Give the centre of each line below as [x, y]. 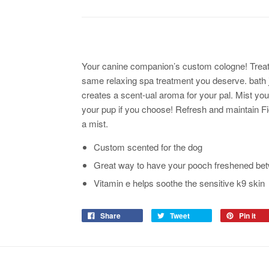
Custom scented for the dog [148, 147]
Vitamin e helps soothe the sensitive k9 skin [179, 183]
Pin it [247, 215]
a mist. [95, 123]
